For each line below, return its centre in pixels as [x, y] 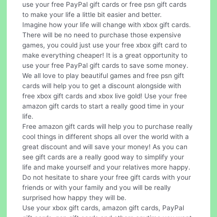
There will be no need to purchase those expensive [102, 35]
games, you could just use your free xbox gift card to [105, 45]
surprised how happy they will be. [75, 198]
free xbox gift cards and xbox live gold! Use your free [105, 96]
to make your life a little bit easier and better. [92, 15]
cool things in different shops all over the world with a [106, 137]
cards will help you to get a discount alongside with [102, 86]
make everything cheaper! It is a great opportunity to [105, 55]
